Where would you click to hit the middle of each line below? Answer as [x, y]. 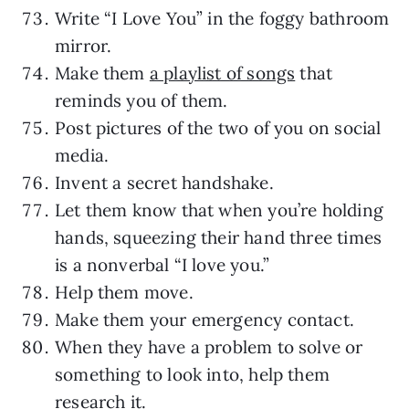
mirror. [84, 45]
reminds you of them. [142, 100]
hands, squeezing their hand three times [219, 237]
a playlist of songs [222, 73]
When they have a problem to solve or [209, 346]
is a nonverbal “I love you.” [163, 264]
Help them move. [124, 292]
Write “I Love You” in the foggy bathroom [222, 18]
